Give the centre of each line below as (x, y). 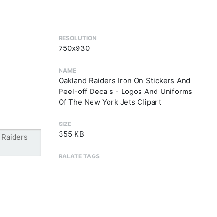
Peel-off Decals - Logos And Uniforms (125, 91)
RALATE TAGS (79, 156)
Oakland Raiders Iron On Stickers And (124, 80)
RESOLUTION (77, 38)
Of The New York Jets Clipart (110, 102)
